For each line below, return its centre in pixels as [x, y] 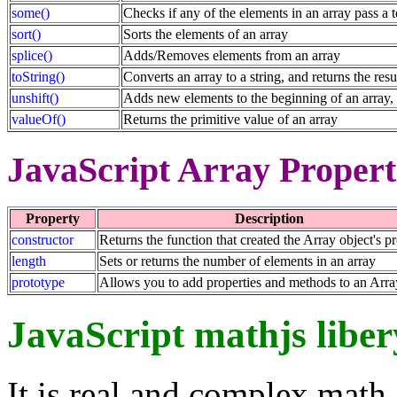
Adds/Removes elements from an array [232, 55]
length [29, 261]
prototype [38, 283]
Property [53, 219]
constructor [43, 240]
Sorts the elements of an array [206, 34]
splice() [32, 55]
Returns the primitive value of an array [230, 119]
